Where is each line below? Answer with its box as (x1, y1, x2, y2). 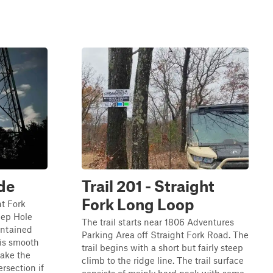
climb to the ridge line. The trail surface (82, 255, 244, 266)
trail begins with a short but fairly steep (82, 242, 243, 253)
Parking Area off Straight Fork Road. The (82, 229, 249, 240)
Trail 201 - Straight (82, 177, 214, 195)
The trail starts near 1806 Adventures (82, 216, 234, 227)
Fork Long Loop (82, 195, 194, 213)
